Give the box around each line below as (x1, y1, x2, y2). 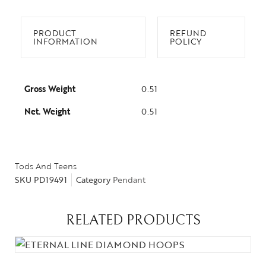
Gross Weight (24, 83, 75, 95)
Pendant (113, 173, 145, 186)
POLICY (169, 35, 201, 47)
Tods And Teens (15, 160, 77, 172)
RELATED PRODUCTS (65, 212, 201, 229)
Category (76, 173, 110, 186)
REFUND (169, 27, 206, 39)
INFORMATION (33, 35, 97, 47)
